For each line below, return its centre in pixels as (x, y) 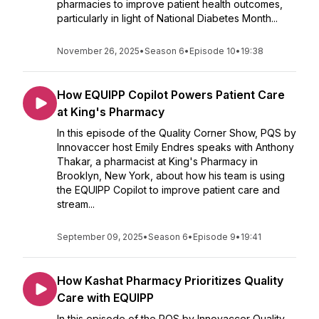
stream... (76, 204)
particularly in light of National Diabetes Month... (167, 18)
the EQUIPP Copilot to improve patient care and (168, 190)
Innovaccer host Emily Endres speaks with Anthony (176, 147)
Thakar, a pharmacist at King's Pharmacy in (157, 161)
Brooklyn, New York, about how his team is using (171, 176)
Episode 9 (214, 237)
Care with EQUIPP (105, 298)
